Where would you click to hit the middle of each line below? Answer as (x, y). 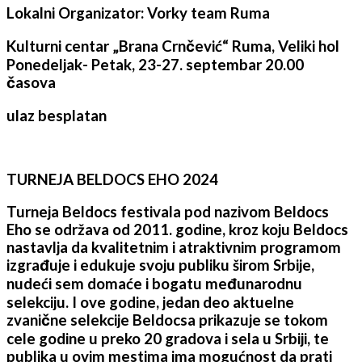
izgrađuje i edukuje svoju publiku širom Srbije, (160, 265)
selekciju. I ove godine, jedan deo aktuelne (150, 303)
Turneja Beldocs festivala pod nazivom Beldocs (168, 212)
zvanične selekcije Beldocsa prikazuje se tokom (167, 320)
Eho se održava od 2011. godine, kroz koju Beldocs (177, 230)
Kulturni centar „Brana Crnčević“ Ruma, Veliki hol (173, 46)
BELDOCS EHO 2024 (147, 179)
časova (31, 82)
